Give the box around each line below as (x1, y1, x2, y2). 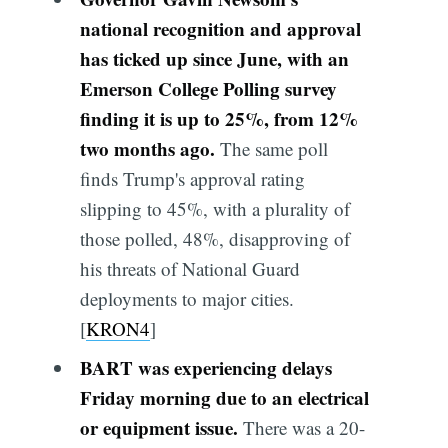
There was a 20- (242, 415, 365, 441)
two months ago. (79, 134, 220, 162)
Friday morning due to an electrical (79, 384, 369, 412)
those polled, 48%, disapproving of (79, 225, 350, 251)
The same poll (219, 135, 328, 161)
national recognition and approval (79, 14, 361, 42)
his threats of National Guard (79, 255, 300, 281)
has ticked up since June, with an (79, 44, 349, 72)
